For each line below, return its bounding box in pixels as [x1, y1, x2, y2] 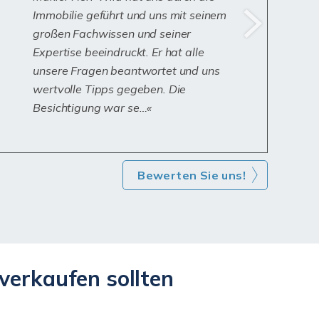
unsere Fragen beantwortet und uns [33, 63, 220, 78]
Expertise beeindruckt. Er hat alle [33, 45, 204, 59]
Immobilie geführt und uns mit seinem [33, 8, 227, 22]
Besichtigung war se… [33, 100, 147, 115]
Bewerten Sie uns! [137, 168, 246, 182]
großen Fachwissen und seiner [33, 26, 192, 41]
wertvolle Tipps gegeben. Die [33, 82, 187, 96]
